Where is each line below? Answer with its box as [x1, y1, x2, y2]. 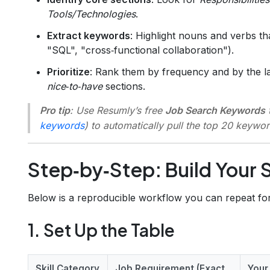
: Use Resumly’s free [70, 104, 165, 116]
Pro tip [40, 104, 70, 116]
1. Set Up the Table [28, 219, 175, 240]
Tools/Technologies [47, 7, 136, 20]
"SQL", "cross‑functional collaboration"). [47, 43, 234, 56]
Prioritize [47, 65, 90, 78]
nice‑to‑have [47, 80, 102, 92]
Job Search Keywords [165, 104, 265, 116]
